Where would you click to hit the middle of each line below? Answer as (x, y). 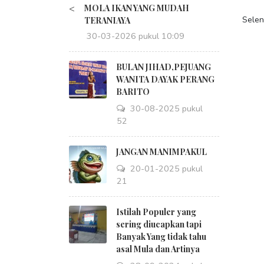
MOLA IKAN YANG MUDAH (137, 8)
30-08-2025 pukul (165, 108)
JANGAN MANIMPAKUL (161, 152)
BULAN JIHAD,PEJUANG (164, 67)
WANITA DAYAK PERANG (165, 79)
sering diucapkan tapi (159, 224)
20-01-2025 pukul (165, 169)
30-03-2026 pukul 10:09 (134, 36)
